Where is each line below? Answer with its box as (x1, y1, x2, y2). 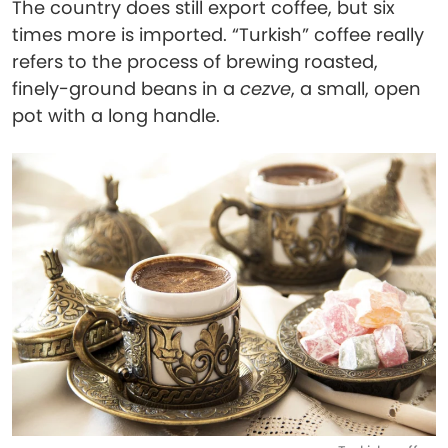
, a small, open (291, 76, 421, 101)
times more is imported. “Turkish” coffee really (12, 22, 424, 47)
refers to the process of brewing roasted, (12, 49, 378, 74)
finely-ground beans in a (12, 76, 240, 101)
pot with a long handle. (12, 103, 220, 128)
